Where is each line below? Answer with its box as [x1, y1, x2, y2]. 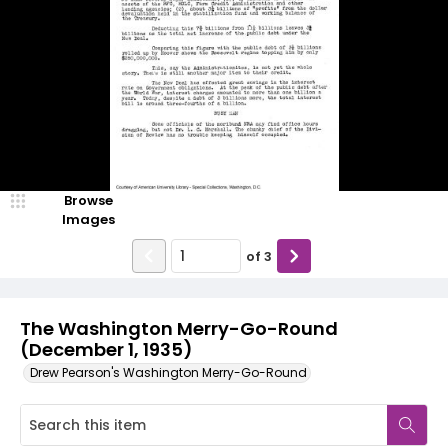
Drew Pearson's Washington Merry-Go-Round [30, 364, 307, 381]
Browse [63, 191, 113, 210]
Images [61, 210, 115, 229]
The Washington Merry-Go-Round [20, 316, 338, 341]
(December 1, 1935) [20, 337, 192, 362]
